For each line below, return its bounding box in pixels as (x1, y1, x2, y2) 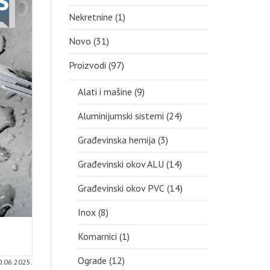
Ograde (77, 254, 107, 266)
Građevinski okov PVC (77, 182, 165, 194)
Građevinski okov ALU (77, 158, 164, 170)
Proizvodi (68, 59, 106, 71)
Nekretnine (68, 11, 113, 23)
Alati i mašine (77, 86, 132, 98)
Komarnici (77, 230, 117, 242)
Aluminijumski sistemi (77, 110, 164, 122)
